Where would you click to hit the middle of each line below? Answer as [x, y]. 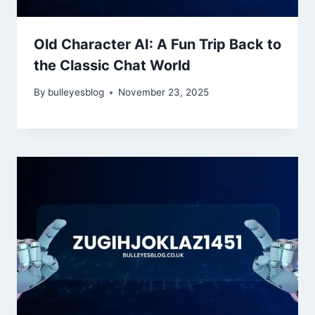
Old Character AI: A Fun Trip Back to [157, 44]
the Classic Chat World [112, 65]
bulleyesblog [76, 92]
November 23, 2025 [164, 92]
